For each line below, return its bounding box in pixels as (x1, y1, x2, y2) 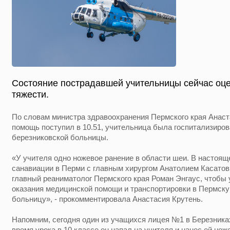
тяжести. (12, 89, 49, 100)
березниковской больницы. (12, 133, 108, 142)
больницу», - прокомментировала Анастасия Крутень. (12, 195, 203, 203)
